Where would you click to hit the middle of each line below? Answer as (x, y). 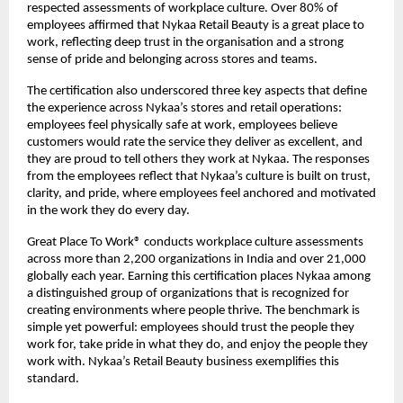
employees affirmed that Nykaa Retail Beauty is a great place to (196, 25)
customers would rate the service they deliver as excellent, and (195, 142)
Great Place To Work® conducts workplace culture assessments (195, 242)
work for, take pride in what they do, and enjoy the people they (197, 345)
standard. (53, 379)
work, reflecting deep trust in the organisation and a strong (185, 42)
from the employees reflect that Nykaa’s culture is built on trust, (199, 176)
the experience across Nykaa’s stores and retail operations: (184, 108)
